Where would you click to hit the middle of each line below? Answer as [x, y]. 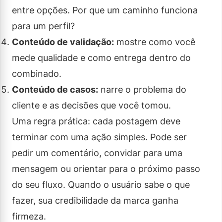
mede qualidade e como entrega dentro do [101, 57]
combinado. [37, 73]
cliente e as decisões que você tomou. [91, 105]
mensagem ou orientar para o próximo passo [106, 168]
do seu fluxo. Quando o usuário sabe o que [101, 184]
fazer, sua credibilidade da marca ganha [95, 200]
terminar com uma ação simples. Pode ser [99, 137]
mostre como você [155, 42]
